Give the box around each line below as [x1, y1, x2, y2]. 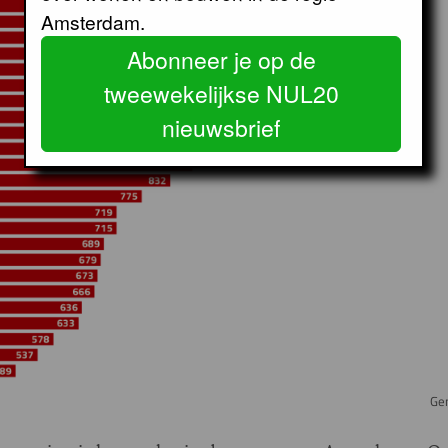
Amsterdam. [41, 7, 145, 35]
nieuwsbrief [162, 110, 280, 144]
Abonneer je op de [126, 42, 316, 76]
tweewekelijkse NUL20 [103, 76, 339, 110]
